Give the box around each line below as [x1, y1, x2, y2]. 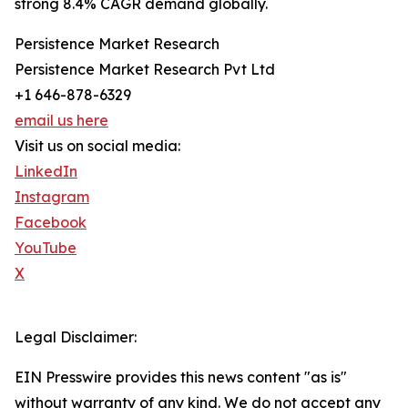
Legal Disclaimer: [15, 328, 137, 347]
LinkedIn [15, 162, 77, 181]
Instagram [15, 188, 89, 207]
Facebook [15, 213, 87, 232]
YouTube [15, 239, 76, 258]
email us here [15, 111, 108, 130]
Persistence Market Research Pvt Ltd [15, 60, 275, 79]
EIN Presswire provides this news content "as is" [15, 368, 347, 387]
